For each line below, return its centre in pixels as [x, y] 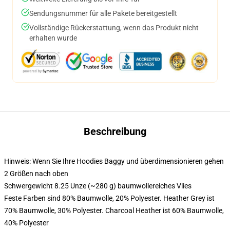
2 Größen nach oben [36, 174]
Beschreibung [115, 131]
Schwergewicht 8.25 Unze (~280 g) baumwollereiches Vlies [98, 186]
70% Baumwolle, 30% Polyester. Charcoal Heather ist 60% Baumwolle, [114, 210]
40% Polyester [26, 223]
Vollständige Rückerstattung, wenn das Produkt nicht [114, 28]
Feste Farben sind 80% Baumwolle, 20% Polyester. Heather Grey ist [109, 198]
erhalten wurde [53, 38]
